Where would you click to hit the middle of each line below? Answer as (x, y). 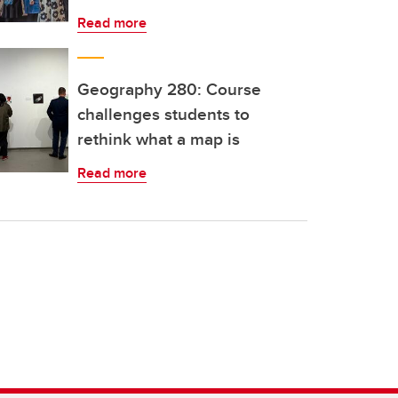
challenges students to (163, 114)
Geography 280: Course (169, 89)
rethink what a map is (159, 139)
